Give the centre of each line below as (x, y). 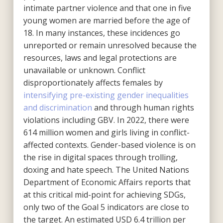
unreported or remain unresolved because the (110, 45)
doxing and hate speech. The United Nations (106, 169)
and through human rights (143, 107)
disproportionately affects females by (93, 82)
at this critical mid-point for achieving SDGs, (104, 194)
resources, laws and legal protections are (100, 57)
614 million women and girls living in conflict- (106, 132)
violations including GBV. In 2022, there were (106, 120)
